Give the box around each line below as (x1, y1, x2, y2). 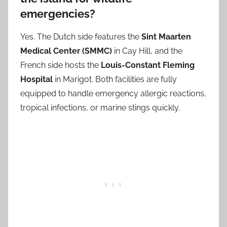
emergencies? (20, 7, 95, 21)
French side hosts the (20, 60, 101, 70)
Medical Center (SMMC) (20, 46, 112, 56)
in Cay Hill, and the (112, 46, 182, 56)
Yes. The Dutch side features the (20, 31, 141, 42)
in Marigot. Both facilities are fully (53, 74, 177, 84)
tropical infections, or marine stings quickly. (20, 102, 180, 112)
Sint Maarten (141, 31, 191, 42)
